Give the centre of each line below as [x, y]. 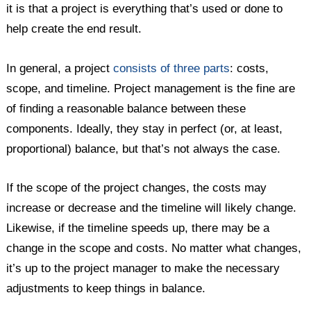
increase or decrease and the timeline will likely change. [152, 208]
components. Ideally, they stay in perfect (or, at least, [145, 128]
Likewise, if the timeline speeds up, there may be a [138, 228]
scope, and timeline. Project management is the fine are [151, 88]
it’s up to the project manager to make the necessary [143, 268]
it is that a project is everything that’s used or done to [145, 9]
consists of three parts [172, 68]
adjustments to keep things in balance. [106, 288]
